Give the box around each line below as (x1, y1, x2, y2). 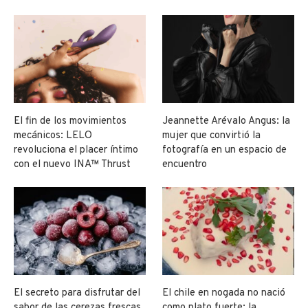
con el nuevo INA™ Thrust (14, 158, 131, 172)
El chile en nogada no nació (162, 287, 286, 300)
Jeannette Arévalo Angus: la (162, 115, 291, 129)
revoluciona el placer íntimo (14, 144, 138, 157)
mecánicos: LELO (14, 129, 92, 143)
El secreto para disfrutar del (14, 287, 140, 300)
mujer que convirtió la (162, 129, 261, 143)
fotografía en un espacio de (162, 144, 287, 157)
